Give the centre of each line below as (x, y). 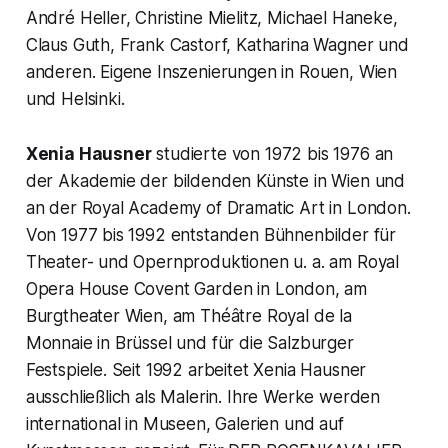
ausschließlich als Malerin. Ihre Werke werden (203, 397)
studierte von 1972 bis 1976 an (272, 154)
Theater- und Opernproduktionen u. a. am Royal (212, 262)
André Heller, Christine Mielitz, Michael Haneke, (211, 18)
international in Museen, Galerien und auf (184, 424)
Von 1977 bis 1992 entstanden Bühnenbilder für (211, 235)
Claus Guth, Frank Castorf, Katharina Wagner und (217, 45)
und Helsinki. (75, 99)
